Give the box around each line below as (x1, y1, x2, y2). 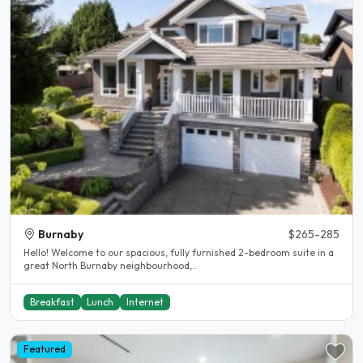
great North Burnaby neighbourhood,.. (23, 259, 197, 272)
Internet (126, 295, 164, 308)
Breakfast (29, 295, 75, 308)
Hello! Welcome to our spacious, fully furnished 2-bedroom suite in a (23, 246, 51, 259)
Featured (23, 343, 66, 356)
